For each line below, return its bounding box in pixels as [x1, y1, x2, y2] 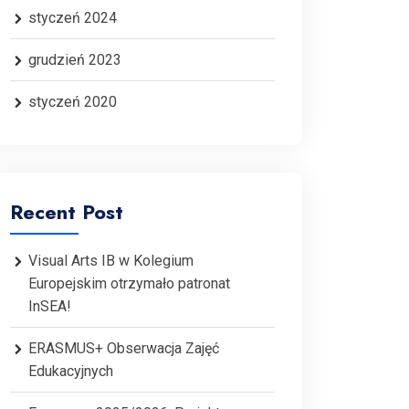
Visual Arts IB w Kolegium [28, 252, 194, 269]
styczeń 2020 [28, 93, 117, 110]
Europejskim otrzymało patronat [28, 275, 230, 292]
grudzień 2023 [28, 51, 121, 68]
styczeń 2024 [28, 9, 117, 26]
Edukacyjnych [28, 362, 113, 380]
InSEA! [28, 298, 71, 315]
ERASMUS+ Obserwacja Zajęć [28, 340, 219, 357]
